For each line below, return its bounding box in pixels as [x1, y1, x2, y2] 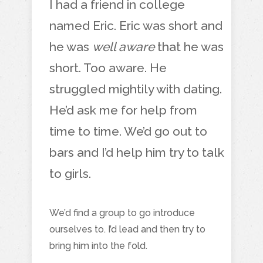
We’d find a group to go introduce [49, 207, 195, 218]
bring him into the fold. [49, 240, 147, 251]
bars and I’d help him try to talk [49, 144, 224, 160]
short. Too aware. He [49, 60, 167, 75]
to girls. [49, 166, 91, 181]
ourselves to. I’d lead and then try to [49, 223, 205, 235]
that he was [154, 39, 224, 54]
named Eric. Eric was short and [49, 18, 222, 33]
